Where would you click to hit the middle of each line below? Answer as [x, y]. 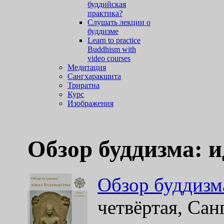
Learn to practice [114, 40]
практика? [105, 13]
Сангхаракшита [94, 76]
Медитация [87, 67]
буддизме [103, 31]
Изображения [90, 103]
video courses [109, 58]
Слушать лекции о [119, 22]
